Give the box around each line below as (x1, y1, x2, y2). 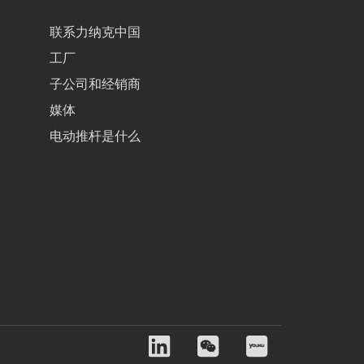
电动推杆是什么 (50, 128, 141, 144)
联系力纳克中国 (50, 24, 141, 40)
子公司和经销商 (50, 76, 141, 92)
